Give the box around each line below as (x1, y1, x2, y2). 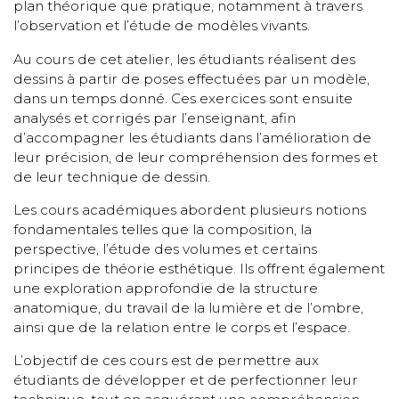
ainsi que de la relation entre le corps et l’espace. (13, 318, 351, 336)
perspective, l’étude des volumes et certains (13, 240, 318, 257)
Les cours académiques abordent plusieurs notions (13, 200, 367, 218)
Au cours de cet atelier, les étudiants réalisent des (13, 50, 356, 68)
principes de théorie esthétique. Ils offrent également (13, 259, 386, 277)
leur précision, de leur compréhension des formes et (13, 148, 379, 166)
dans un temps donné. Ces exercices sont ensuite (13, 89, 354, 107)
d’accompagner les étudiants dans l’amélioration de (13, 128, 372, 146)
